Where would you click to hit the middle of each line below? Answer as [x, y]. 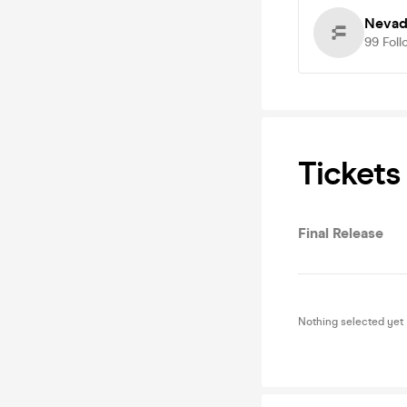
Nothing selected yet [351, 322]
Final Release [341, 233]
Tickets [349, 174]
